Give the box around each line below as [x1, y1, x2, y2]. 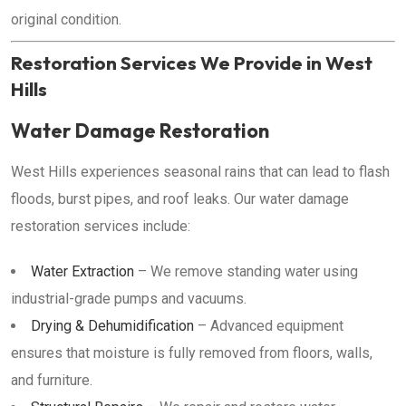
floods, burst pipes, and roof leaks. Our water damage [11, 190, 349, 208]
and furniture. [11, 372, 92, 389]
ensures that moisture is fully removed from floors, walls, [11, 344, 372, 362]
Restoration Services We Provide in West [11, 51, 372, 74]
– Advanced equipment [194, 317, 343, 334]
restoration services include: [11, 217, 190, 235]
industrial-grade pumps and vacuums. [11, 290, 246, 307]
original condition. [11, 11, 121, 28]
